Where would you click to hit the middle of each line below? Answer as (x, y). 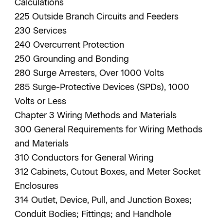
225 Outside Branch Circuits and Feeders (98, 17)
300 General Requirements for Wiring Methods (109, 129)
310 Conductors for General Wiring (85, 158)
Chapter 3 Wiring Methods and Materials (97, 115)
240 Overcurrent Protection (71, 45)
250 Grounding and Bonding (73, 59)
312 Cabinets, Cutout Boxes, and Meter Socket (108, 172)
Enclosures (38, 186)
